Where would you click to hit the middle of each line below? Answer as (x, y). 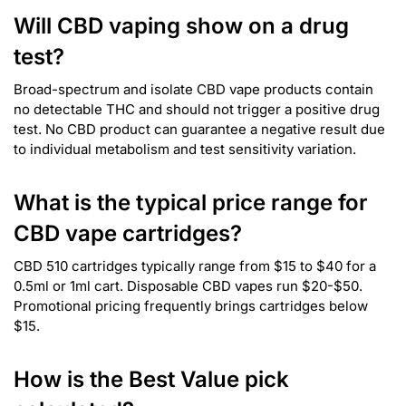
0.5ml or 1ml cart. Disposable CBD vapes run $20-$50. (188, 285)
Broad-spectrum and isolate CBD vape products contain (193, 89)
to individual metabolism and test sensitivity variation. (185, 149)
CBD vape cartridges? (128, 233)
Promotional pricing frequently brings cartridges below (191, 305)
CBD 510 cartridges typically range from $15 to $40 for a (195, 266)
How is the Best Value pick (151, 379)
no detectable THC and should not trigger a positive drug (197, 109)
